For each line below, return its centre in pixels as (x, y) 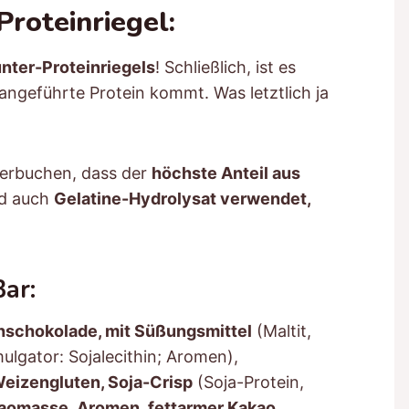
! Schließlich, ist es (225, 67)
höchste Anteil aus (226, 173)
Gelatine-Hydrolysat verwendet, (182, 198)
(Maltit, (282, 330)
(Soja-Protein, (248, 382)
